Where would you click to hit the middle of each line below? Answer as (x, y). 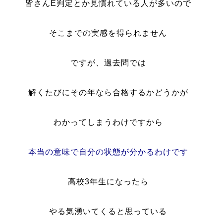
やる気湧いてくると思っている (108, 211)
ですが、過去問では (108, 63)
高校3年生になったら (108, 182)
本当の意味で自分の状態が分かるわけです (108, 152)
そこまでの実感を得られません (108, 33)
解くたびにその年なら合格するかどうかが (108, 92)
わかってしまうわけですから (108, 122)
